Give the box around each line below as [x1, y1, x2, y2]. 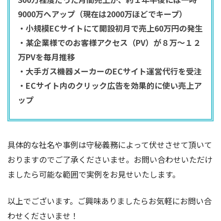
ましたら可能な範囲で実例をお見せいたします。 [7, 168, 180, 180]
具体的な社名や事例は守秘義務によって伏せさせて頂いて [7, 138, 212, 150]
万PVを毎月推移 [18, 50, 75, 63]
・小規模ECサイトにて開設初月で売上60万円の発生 [18, 22, 203, 34]
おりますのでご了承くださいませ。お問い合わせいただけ [7, 153, 213, 165]
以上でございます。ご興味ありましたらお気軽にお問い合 [7, 194, 212, 207]
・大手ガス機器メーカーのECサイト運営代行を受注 [18, 65, 202, 77]
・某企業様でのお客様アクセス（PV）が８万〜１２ [18, 36, 201, 48]
